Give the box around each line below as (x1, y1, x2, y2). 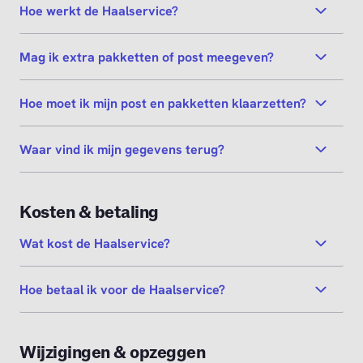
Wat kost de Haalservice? (19, 234, 170, 252)
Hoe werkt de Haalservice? (19, 2, 178, 19)
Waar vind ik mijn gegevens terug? (19, 140, 224, 158)
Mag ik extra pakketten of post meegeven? (19, 48, 274, 66)
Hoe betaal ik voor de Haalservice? (19, 280, 225, 298)
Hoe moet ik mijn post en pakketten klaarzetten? (19, 94, 306, 112)
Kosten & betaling (19, 202, 159, 224)
